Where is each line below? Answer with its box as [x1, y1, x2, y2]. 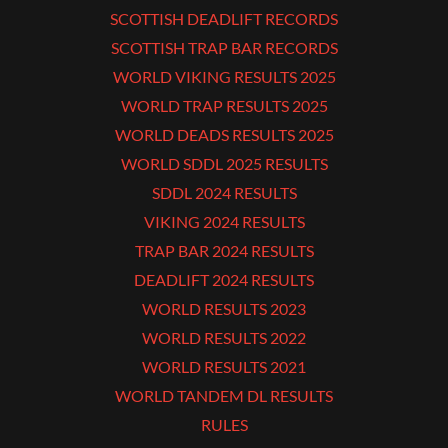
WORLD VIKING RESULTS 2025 [112, 66, 336, 86]
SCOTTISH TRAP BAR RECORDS [110, 37, 338, 57]
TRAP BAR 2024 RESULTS [134, 240, 314, 260]
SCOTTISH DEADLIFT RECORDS [110, 8, 338, 28]
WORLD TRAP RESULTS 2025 [120, 95, 328, 115]
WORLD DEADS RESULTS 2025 [114, 124, 334, 144]
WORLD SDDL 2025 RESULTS [120, 153, 328, 173]
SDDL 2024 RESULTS [151, 182, 297, 202]
